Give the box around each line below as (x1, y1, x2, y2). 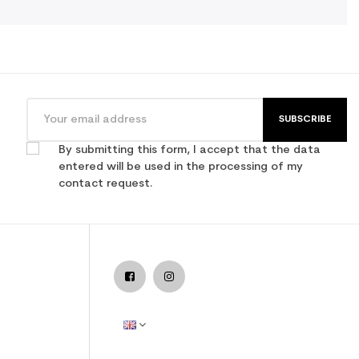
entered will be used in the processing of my (58, 161, 303, 173)
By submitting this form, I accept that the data (58, 144, 321, 156)
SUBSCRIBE (279, 115, 331, 124)
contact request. (58, 178, 153, 190)
